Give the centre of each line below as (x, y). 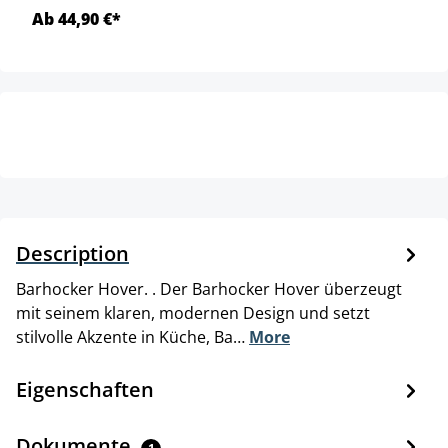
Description (72, 254)
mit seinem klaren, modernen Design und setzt (193, 313)
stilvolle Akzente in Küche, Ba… (132, 337)
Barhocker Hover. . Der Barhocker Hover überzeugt (209, 289)
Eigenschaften (85, 390)
